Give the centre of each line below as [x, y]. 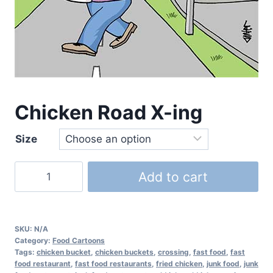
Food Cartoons [79, 240]
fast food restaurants [113, 264]
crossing [173, 252]
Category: [34, 240]
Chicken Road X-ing [108, 112]
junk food [223, 264]
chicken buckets [124, 252]
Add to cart [173, 177]
